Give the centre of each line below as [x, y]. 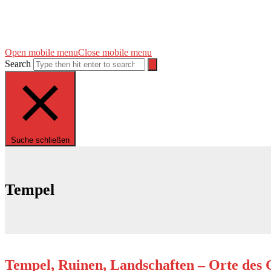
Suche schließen [40, 140]
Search [18, 64]
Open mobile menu [41, 52]
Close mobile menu [115, 52]
